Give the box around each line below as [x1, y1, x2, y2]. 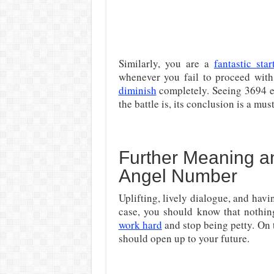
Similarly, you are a [118, 56, 214, 70]
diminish [118, 83, 157, 97]
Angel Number [118, 166, 237, 186]
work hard [118, 218, 162, 232]
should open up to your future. [118, 231, 250, 245]
